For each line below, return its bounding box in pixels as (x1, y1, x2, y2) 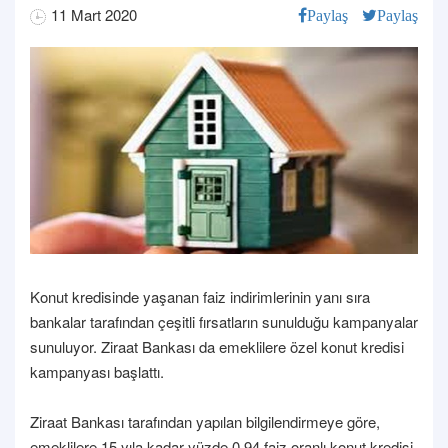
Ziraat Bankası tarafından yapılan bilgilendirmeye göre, (30, 410, 380, 432)
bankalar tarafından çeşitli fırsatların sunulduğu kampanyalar (30, 310, 418, 332)
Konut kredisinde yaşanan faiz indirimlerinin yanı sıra (30, 285, 370, 307)
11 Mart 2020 (51, 4, 137, 25)
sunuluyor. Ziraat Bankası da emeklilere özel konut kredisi (30, 335, 404, 357)
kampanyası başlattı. (30, 360, 164, 382)
